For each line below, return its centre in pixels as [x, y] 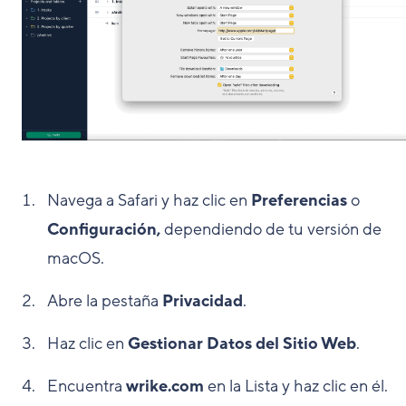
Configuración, [106, 230]
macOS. [76, 259]
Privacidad [203, 301]
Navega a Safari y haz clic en [149, 201]
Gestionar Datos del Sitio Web [242, 344]
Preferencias [301, 201]
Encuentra [87, 387]
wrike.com [165, 387]
